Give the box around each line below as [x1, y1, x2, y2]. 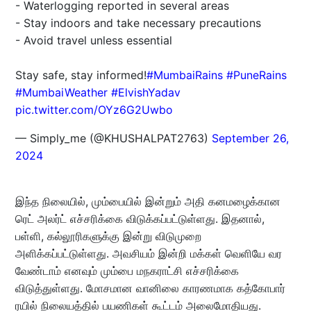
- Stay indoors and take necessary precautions [15, 16, 261, 31]
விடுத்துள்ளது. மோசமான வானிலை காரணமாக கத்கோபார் [15, 281, 285, 296]
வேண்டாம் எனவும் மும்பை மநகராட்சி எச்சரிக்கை [15, 264, 239, 278]
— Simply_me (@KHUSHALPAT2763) [15, 131, 212, 146]
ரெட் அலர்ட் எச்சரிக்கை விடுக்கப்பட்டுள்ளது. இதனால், [15, 212, 264, 226]
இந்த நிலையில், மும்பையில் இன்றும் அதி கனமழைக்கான [15, 194, 280, 209]
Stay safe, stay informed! [15, 68, 146, 83]
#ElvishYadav [110, 85, 180, 100]
